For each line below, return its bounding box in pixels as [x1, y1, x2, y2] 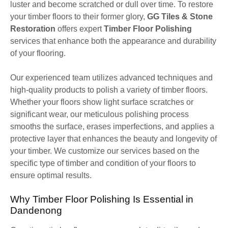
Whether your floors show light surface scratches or [10, 97, 193, 106]
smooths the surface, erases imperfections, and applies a [10, 122, 214, 131]
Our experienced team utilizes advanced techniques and [10, 73, 213, 82]
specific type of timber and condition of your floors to [10, 158, 196, 167]
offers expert [55, 24, 104, 33]
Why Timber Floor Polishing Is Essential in [10, 193, 193, 205]
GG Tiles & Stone [147, 12, 213, 21]
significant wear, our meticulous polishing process [10, 109, 189, 119]
